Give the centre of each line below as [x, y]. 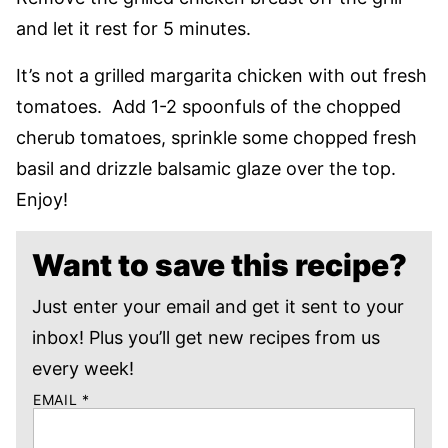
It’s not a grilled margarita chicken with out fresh [221, 75]
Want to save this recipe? [219, 264]
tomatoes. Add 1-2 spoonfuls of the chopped [208, 106]
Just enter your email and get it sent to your [218, 306]
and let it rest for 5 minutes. [133, 28]
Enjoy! [42, 199]
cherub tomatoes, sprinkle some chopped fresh [216, 137]
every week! [83, 368]
